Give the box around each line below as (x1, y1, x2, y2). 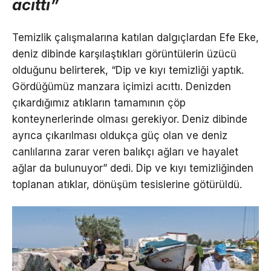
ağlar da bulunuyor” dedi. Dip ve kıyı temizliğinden (12, 162, 253, 175)
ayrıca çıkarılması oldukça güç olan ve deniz (12, 129, 227, 142)
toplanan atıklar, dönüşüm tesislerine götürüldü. (12, 178, 242, 191)
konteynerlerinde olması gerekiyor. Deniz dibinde (12, 113, 247, 126)
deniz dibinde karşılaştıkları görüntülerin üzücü (12, 48, 237, 60)
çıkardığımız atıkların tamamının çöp (12, 97, 186, 109)
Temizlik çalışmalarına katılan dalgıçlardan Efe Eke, (12, 31, 259, 44)
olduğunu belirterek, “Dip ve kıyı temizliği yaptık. (12, 64, 244, 77)
